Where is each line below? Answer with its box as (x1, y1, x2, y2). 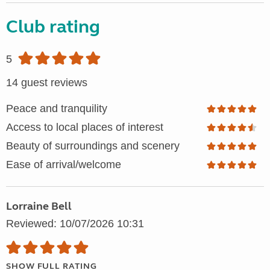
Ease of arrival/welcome (6, 159, 121, 171)
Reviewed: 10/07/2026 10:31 (6, 218, 144, 230)
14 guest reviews (6, 77, 87, 89)
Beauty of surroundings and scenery (6, 140, 180, 152)
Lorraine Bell (6, 199, 72, 213)
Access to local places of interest (6, 121, 163, 134)
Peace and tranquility (6, 102, 107, 115)
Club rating (6, 16, 100, 38)
